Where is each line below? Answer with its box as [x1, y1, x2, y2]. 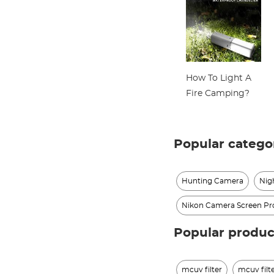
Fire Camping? [185, 89, 250, 98]
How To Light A [185, 74, 251, 83]
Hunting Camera [181, 177, 243, 185]
